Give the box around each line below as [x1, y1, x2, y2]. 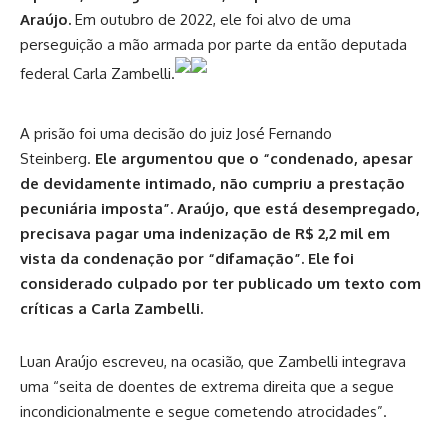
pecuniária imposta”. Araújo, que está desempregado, [20, 199, 420, 219]
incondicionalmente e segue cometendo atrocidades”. [20, 402, 387, 422]
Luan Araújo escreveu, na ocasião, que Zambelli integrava [20, 352, 406, 372]
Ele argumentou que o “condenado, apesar [95, 149, 413, 169]
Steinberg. [20, 149, 95, 169]
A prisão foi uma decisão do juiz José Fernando [20, 124, 332, 144]
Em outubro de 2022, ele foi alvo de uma [71, 10, 351, 30]
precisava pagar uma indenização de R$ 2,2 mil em [20, 224, 390, 244]
